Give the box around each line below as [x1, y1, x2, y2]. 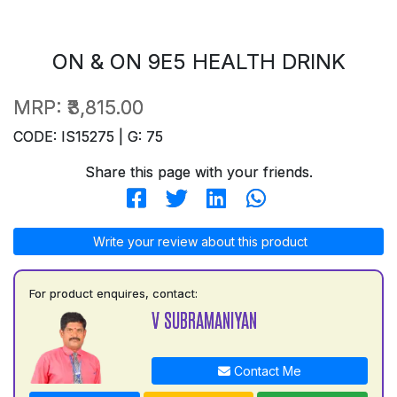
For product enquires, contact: [29, 285, 198, 300]
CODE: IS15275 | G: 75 [13, 127, 163, 145]
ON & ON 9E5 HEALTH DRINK [51, 48, 346, 74]
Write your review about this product [90, 233, 307, 249]
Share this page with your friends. [84, 162, 313, 181]
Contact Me [230, 362, 301, 378]
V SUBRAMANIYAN [151, 307, 257, 331]
